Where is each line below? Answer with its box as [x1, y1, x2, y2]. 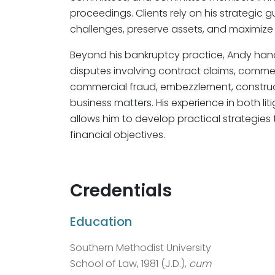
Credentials [70, 178, 172, 203]
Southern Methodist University [70, 240, 211, 255]
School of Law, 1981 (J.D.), [70, 256, 189, 271]
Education [70, 212, 132, 230]
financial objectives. [70, 127, 165, 142]
